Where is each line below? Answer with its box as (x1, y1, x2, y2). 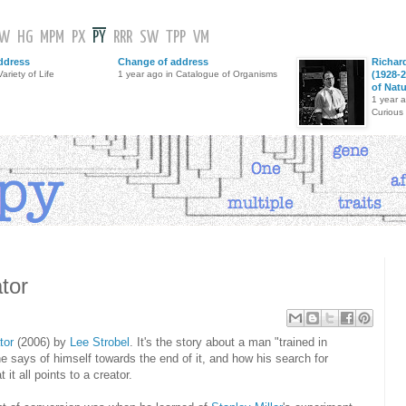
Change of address (118, 56, 208, 67)
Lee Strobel (70, 335, 130, 350)
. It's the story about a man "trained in (130, 335, 327, 350)
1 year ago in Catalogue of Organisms (118, 69, 277, 79)
